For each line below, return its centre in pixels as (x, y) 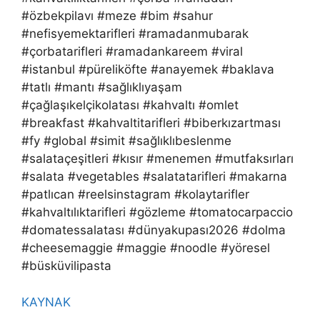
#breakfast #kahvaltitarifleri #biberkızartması (151, 123)
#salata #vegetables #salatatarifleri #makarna (154, 177)
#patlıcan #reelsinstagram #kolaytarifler (135, 195)
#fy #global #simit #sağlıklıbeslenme (126, 141)
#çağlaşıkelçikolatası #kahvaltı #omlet (130, 105)
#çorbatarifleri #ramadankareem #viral (132, 52)
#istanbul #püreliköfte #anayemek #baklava (148, 70)
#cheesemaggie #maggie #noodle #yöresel (146, 248)
